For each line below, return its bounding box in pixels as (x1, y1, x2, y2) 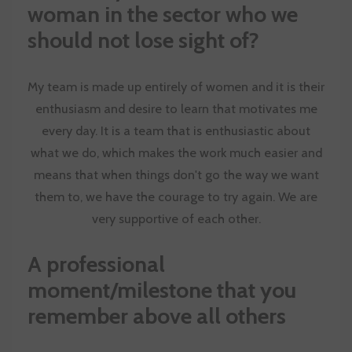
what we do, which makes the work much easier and (30, 144, 322, 160)
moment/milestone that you (27, 276, 296, 303)
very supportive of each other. (91, 210, 261, 226)
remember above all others (27, 302, 286, 329)
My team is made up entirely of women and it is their (27, 78, 324, 94)
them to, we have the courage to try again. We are (35, 188, 317, 204)
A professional (27, 250, 165, 277)
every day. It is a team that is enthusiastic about (42, 122, 310, 138)
